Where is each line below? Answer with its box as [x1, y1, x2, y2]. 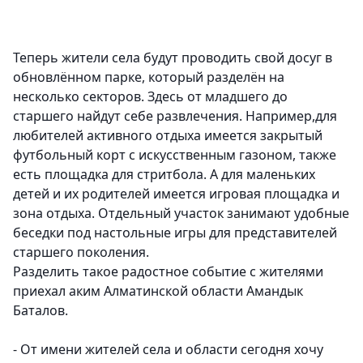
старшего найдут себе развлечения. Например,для [13, 107, 337, 126]
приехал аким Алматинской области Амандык [13, 282, 303, 301]
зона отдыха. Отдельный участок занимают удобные [13, 204, 349, 223]
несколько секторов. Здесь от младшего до [13, 88, 288, 106]
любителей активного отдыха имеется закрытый [13, 126, 322, 145]
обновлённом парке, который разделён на [13, 68, 284, 87]
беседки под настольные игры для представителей [13, 224, 337, 242]
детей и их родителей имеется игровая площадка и [13, 185, 340, 203]
